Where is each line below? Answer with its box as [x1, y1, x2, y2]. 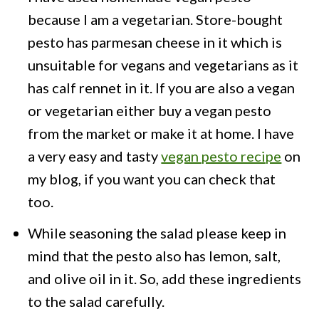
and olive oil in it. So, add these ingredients [28, 269, 302, 287]
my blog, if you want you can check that [28, 169, 276, 187]
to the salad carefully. [28, 292, 165, 310]
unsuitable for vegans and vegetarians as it [28, 56, 299, 73]
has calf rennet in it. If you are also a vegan [28, 78, 296, 96]
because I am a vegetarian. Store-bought [28, 10, 283, 28]
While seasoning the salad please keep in [28, 224, 287, 241]
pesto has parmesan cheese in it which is [28, 33, 283, 51]
